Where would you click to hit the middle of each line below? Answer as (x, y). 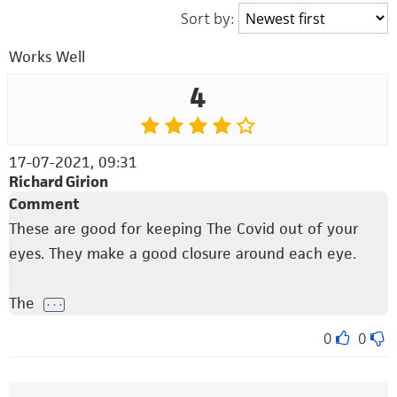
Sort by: (207, 19)
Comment (44, 204)
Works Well (47, 57)
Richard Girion (58, 182)
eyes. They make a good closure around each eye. (183, 254)
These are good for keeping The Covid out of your (184, 229)
